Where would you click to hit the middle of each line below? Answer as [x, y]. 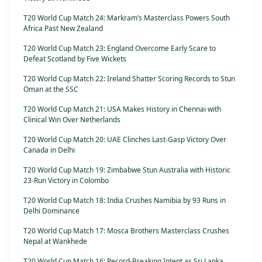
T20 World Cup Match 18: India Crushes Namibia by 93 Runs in [125, 201]
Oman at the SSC [51, 89]
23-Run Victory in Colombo [66, 181]
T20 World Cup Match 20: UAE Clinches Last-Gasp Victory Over [125, 140]
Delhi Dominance [51, 211]
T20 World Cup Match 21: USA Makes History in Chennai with [122, 109]
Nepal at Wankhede [55, 242]
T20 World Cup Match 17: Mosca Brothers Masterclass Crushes [126, 231]
